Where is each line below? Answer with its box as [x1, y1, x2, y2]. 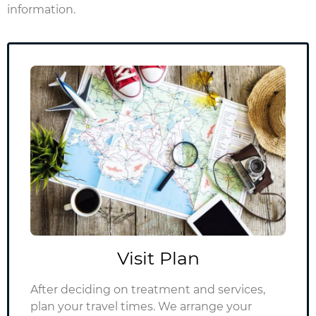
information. [7, 2, 75, 16]
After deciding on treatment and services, [30, 283, 265, 297]
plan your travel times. [30, 300, 158, 314]
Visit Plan [116, 248, 200, 269]
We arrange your [158, 300, 252, 314]
